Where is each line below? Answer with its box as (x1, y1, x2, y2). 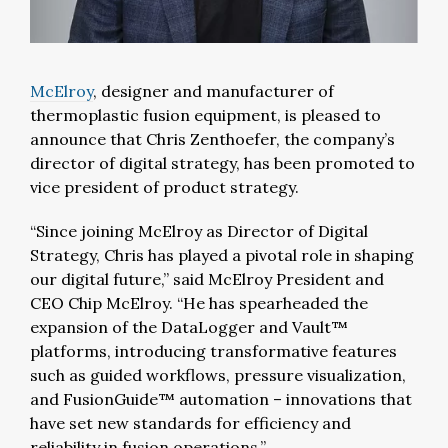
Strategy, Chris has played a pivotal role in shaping (30, 245, 414, 265)
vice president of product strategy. (30, 177, 299, 197)
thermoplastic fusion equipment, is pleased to (30, 105, 381, 125)
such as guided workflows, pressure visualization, (30, 365, 406, 385)
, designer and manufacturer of (93, 81, 334, 101)
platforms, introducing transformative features (30, 341, 397, 361)
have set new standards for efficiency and (30, 413, 351, 433)
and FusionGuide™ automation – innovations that (30, 389, 412, 409)
